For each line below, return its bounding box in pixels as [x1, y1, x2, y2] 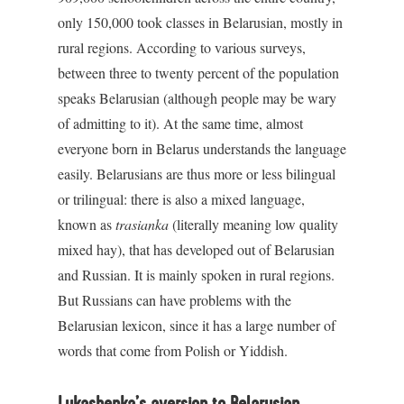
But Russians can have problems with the [58, 290, 291, 309]
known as [58, 215, 115, 234]
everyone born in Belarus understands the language [58, 139, 346, 158]
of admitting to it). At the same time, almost [58, 114, 303, 133]
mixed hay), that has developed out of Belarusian [58, 240, 335, 259]
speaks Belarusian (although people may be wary [58, 88, 336, 107]
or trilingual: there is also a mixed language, [58, 189, 305, 208]
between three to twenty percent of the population [58, 63, 339, 82]
